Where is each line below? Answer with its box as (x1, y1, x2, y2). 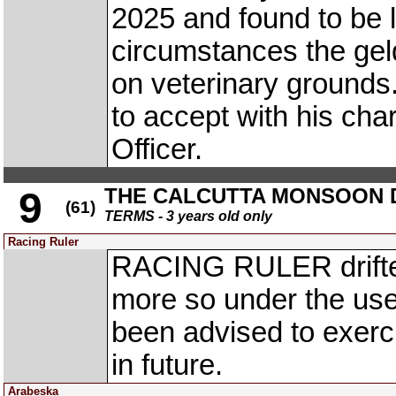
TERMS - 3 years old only (104, 209, 272, 224)
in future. (111, 349, 223, 381)
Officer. (111, 133, 202, 165)
